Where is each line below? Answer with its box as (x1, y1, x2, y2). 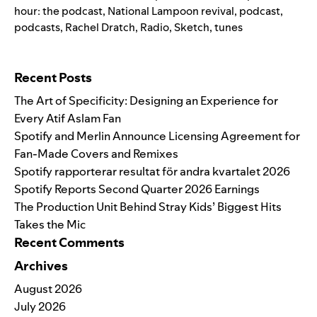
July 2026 (14, 298, 66, 314)
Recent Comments (14, 233, 125, 251)
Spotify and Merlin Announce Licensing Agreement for (14, 127, 300, 144)
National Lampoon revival (108, 3, 234, 18)
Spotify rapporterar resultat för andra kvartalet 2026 (14, 163, 290, 179)
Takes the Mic (14, 216, 86, 232)
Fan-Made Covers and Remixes (14, 145, 178, 161)
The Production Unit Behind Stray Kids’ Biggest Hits (14, 198, 282, 214)
